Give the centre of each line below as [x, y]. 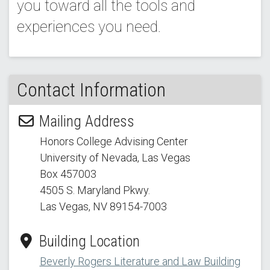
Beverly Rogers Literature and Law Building [140, 261]
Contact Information [91, 89]
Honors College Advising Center [114, 141]
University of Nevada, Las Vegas [115, 157]
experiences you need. [89, 27]
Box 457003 [68, 174]
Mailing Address [85, 121]
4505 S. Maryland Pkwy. [95, 190]
